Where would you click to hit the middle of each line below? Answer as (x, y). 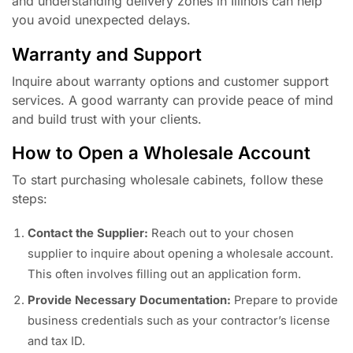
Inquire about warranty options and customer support (170, 81)
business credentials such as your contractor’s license (179, 321)
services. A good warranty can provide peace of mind (173, 100)
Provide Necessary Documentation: (129, 301)
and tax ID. (56, 342)
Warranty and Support (107, 54)
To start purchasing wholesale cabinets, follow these (167, 180)
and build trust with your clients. (107, 119)
